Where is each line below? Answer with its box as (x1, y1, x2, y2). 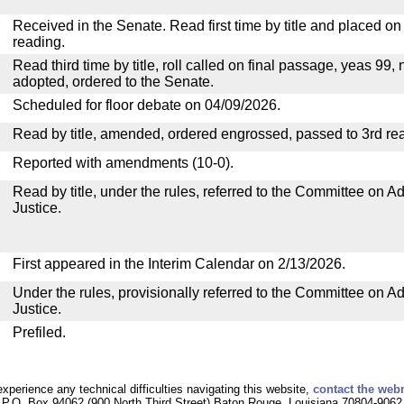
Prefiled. (13, 325, 66, 340)
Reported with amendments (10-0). (13, 155, 234, 170)
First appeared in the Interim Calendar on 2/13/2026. (13, 256, 345, 271)
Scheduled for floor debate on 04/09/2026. (13, 97, 280, 113)
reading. (13, 34, 65, 50)
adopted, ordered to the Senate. (13, 74, 214, 89)
